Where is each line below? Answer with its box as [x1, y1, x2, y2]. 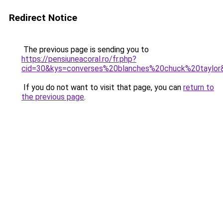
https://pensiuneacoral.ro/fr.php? [21, 54, 136, 64]
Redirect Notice [9, 12, 77, 23]
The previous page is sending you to [21, 45, 149, 54]
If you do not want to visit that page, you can [21, 83, 183, 92]
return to [183, 83, 214, 92]
